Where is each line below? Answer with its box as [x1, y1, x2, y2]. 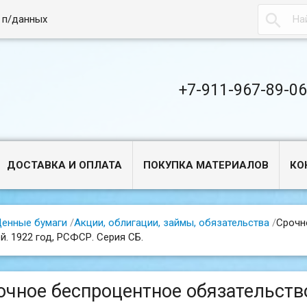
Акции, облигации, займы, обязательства [73, 216, 269, 229]
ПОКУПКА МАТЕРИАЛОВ [143, 159, 269, 171]
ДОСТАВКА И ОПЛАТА [7, 159, 123, 171]
